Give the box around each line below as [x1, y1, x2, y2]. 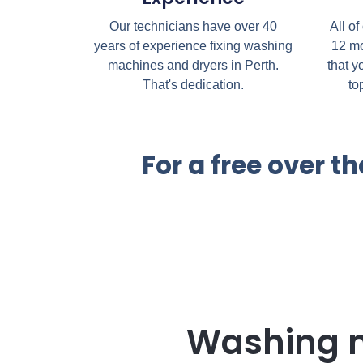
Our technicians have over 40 [109, 19, 278, 33]
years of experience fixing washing [94, 38, 293, 53]
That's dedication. [143, 77, 245, 92]
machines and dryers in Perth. [108, 58, 280, 72]
